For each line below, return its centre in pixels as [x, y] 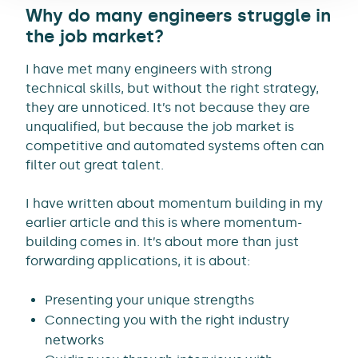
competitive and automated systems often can [175, 145]
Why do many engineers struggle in [178, 15]
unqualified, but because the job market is [160, 126]
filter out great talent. [95, 165]
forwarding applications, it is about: [138, 261]
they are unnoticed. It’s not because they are [168, 107]
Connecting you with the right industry [167, 320]
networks [74, 340]
